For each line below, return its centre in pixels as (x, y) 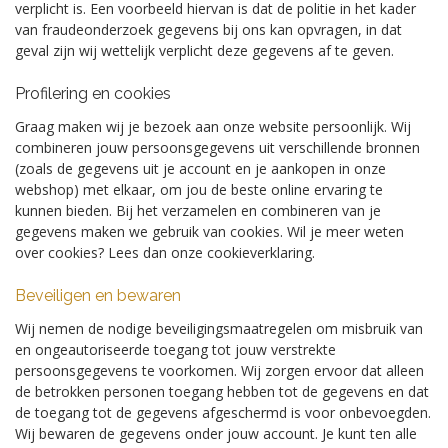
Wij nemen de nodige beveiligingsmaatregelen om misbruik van (219, 328)
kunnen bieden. (65, 210)
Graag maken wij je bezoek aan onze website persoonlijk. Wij (213, 126)
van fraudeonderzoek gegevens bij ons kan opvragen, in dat (208, 29)
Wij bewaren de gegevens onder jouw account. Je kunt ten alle (216, 433)
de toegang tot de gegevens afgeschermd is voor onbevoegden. (223, 412)
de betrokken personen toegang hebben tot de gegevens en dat (222, 391)
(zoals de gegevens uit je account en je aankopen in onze (200, 168)
